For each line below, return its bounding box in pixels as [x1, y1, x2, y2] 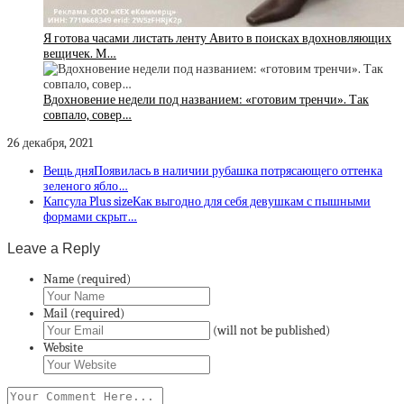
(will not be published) [213, 322, 330, 338]
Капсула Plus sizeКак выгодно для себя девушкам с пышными [43, 194, 371, 210]
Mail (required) [43, 305, 124, 321]
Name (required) [43, 271, 131, 287]
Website [43, 339, 83, 355]
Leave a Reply [7, 239, 100, 256]
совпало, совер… [43, 107, 132, 124]
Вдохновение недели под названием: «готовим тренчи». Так [43, 92, 369, 108]
